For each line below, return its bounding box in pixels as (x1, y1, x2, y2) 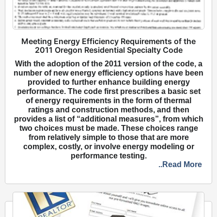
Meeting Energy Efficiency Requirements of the (21, 36, 196, 46)
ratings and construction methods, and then (28, 106, 189, 114)
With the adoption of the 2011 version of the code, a (15, 60, 202, 68)
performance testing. (70, 152, 147, 160)
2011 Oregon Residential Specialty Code (34, 45, 183, 55)
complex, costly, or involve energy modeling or (23, 142, 194, 151)
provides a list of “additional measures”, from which (14, 115, 203, 124)
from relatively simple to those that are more (28, 133, 189, 142)
